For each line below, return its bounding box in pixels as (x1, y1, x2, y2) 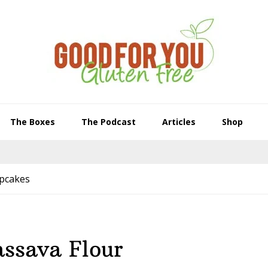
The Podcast (81, 116, 136, 127)
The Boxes (10, 116, 55, 127)
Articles (162, 116, 196, 127)
